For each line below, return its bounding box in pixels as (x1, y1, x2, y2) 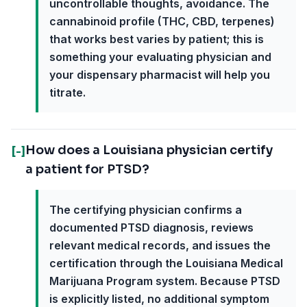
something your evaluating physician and (49, 50, 271, 64)
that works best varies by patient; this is (49, 32, 264, 46)
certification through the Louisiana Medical (49, 256, 283, 270)
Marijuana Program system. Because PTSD (49, 274, 280, 288)
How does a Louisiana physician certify (25, 143, 273, 158)
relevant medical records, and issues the (49, 238, 271, 252)
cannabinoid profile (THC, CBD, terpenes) (49, 14, 275, 28)
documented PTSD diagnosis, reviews (49, 221, 254, 234)
